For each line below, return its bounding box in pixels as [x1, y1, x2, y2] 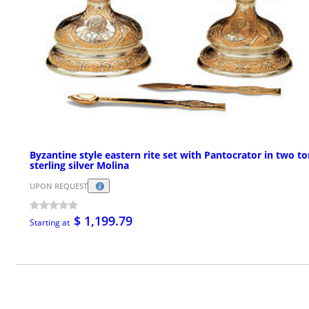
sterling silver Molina [30, 158, 129, 172]
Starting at [30, 216, 70, 228]
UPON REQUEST [30, 180, 88, 191]
